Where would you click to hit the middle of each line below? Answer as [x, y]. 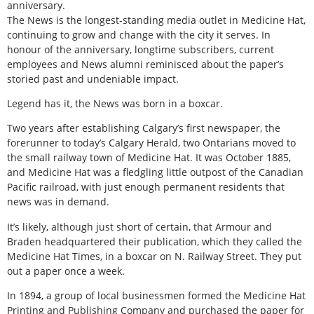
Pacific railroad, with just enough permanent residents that [146, 187]
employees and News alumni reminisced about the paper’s [145, 64]
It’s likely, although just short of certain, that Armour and [139, 226]
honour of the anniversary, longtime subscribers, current [141, 49]
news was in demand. [58, 202]
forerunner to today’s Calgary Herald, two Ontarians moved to [151, 143]
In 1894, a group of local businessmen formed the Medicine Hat [156, 296]
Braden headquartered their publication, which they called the [155, 241]
